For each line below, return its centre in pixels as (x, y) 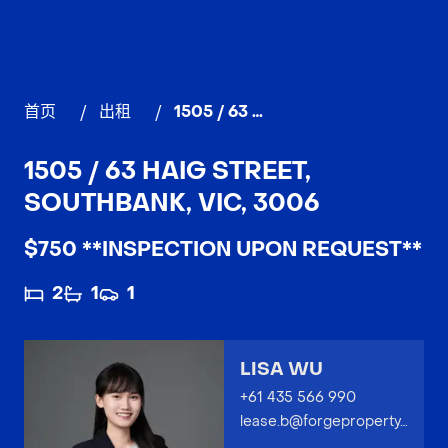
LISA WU (281, 369)
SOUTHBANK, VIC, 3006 (172, 203)
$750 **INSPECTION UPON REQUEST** (223, 250)
